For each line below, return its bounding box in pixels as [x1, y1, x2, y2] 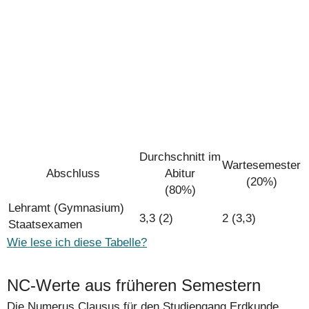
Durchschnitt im [139, 150, 221, 164]
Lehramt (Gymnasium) [8, 201, 124, 215]
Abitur [165, 167, 195, 181]
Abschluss [46, 167, 100, 181]
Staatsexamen [8, 218, 82, 232]
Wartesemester [222, 159, 301, 172]
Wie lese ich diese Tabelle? [7, 236, 147, 250]
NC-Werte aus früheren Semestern [7, 275, 261, 295]
